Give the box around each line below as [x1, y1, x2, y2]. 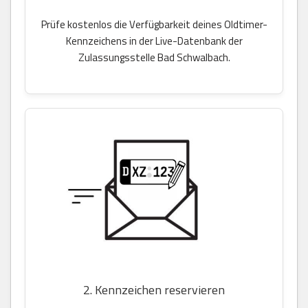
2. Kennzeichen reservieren [83, 280, 225, 300]
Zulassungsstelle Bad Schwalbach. [78, 49, 230, 66]
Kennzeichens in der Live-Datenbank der [65, 33, 243, 49]
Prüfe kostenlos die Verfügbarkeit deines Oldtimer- [41, 16, 267, 33]
